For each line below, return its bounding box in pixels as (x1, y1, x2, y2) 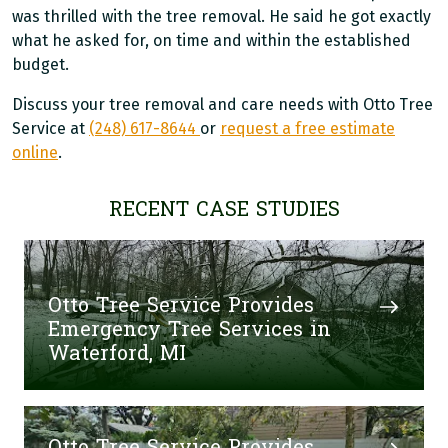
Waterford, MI (48, 336, 186, 372)
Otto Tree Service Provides (48, 288, 314, 324)
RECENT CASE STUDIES (108, 192, 340, 228)
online (12, 143, 58, 162)
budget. (12, 55, 69, 74)
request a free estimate (220, 119, 395, 138)
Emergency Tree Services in (48, 312, 331, 348)
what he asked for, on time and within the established (12, 31, 411, 50)
